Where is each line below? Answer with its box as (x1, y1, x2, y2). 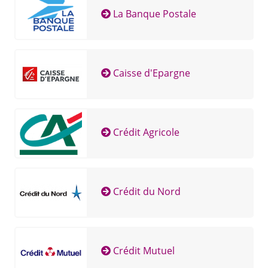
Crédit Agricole (110, 126, 179, 139)
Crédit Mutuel (110, 244, 175, 258)
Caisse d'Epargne (110, 66, 190, 80)
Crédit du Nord (110, 185, 181, 199)
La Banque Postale (110, 7, 196, 21)
